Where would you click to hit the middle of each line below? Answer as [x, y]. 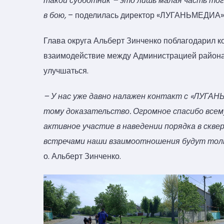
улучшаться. [66, 70]
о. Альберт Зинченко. [82, 156]
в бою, [56, 15]
